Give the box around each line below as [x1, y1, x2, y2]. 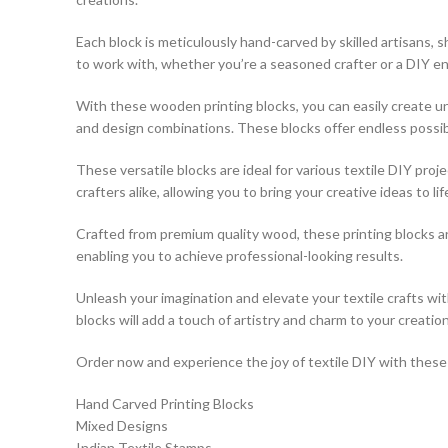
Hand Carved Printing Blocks [76, 395, 254, 412]
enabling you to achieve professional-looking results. [76, 247, 403, 264]
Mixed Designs [76, 417, 168, 434]
